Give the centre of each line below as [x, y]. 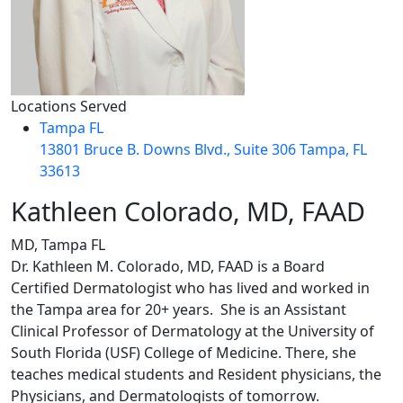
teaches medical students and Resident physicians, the [196, 374]
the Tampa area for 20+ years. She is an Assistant [179, 309]
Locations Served [69, 106]
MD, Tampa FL [58, 244]
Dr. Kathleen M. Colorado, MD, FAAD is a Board [168, 266]
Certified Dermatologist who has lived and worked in [190, 287]
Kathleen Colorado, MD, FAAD [188, 210]
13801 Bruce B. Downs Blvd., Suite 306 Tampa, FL [203, 149]
